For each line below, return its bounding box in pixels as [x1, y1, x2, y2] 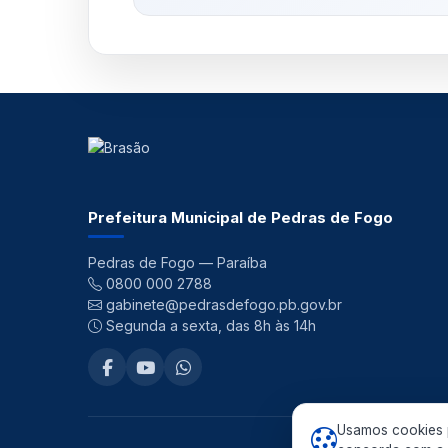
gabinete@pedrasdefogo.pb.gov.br [102, 296, 342, 313]
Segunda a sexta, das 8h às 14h [102, 317, 316, 334]
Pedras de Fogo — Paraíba [88, 254, 267, 271]
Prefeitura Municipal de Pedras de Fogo [88, 208, 393, 227]
